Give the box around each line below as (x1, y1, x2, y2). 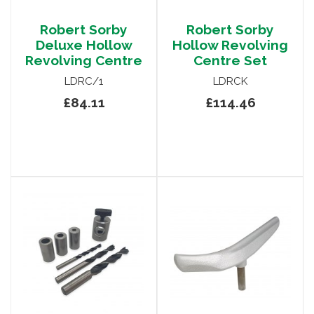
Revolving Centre (25, 53, 142, 69)
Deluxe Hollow (35, 37, 132, 53)
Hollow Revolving (172, 37, 288, 53)
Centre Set (193, 53, 267, 69)
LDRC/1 (64, 75, 103, 88)
